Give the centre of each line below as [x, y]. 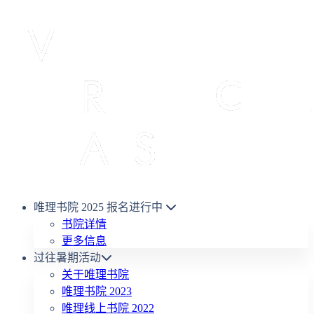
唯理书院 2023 [97, 291]
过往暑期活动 [67, 258]
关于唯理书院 [95, 274]
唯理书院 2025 [69, 207]
